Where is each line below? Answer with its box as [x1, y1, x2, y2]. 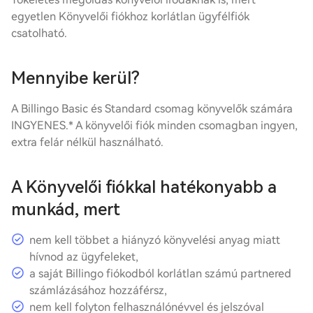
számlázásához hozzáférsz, [29, 284, 167, 297]
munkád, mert [11, 200, 120, 219]
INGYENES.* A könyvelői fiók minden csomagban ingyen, [11, 119, 298, 132]
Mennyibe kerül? [11, 68, 140, 88]
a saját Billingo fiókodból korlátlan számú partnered [29, 267, 291, 280]
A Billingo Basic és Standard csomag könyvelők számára [11, 102, 293, 115]
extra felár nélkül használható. [11, 136, 163, 149]
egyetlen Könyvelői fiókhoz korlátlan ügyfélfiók [11, 10, 249, 23]
